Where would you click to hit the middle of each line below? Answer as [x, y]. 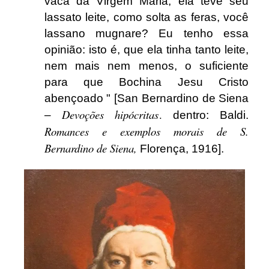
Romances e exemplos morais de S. [147, 131]
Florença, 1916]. [182, 149]
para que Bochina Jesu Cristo [147, 82]
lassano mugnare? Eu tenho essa [147, 34]
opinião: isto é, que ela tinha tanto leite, [147, 50]
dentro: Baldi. [205, 115]
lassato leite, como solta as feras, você [147, 17]
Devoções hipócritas [110, 115]
